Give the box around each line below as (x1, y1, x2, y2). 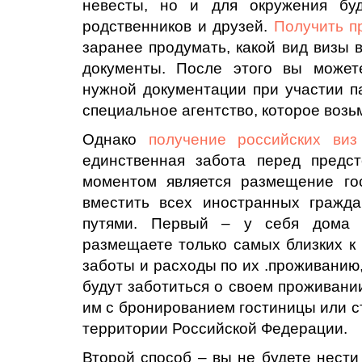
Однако (82, 131, 149, 148)
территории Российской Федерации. (82, 320, 347, 337)
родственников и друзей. (82, 18, 274, 35)
